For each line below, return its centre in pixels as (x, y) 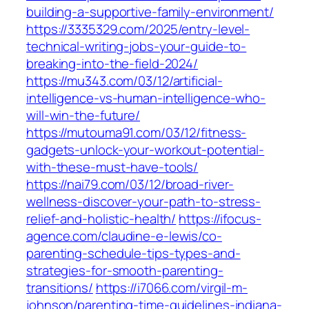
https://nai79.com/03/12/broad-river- (130, 185)
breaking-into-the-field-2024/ (112, 64)
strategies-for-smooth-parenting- (125, 271)
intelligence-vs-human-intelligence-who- (146, 98)
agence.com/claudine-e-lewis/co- (124, 236)
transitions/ (60, 288)
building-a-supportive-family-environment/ (150, 12)
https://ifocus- (220, 219)
